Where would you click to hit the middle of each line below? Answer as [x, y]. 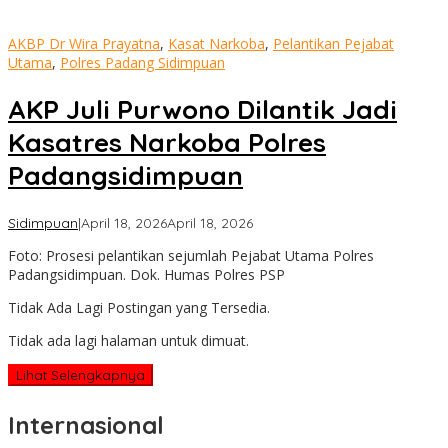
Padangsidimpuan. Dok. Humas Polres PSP [146, 274]
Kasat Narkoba [216, 43]
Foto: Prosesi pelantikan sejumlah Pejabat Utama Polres [191, 255]
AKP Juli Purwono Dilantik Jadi [202, 110]
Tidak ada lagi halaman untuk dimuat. [128, 340]
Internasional [86, 424]
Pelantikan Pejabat [333, 43]
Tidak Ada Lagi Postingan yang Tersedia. [139, 307]
